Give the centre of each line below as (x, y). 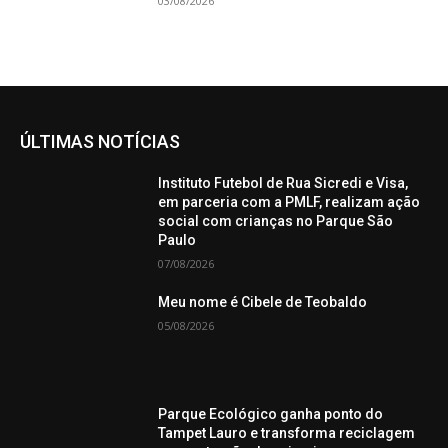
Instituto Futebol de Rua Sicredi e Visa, (283, 183)
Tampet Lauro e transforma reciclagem (287, 432)
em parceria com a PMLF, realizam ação (289, 202)
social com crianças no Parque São (276, 221)
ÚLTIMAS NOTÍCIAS (100, 142)
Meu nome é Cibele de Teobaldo (263, 302)
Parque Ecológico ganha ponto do (271, 413)
